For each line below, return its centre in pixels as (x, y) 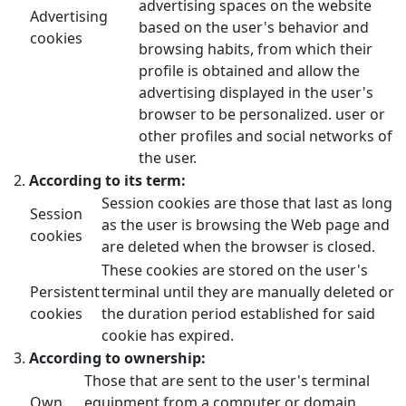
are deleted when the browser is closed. (238, 246)
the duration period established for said (238, 313)
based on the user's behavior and (254, 27)
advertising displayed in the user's (256, 92)
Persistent (65, 291)
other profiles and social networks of (266, 135)
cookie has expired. (168, 335)
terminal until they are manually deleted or (248, 291)
